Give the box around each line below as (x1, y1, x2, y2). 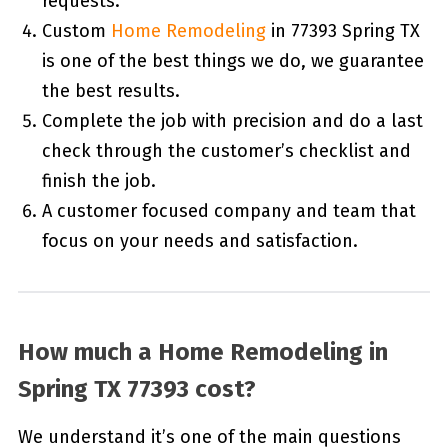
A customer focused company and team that (41, 200, 416, 223)
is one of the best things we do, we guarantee (41, 50, 424, 73)
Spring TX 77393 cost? (17, 375, 256, 404)
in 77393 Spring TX (265, 20, 420, 43)
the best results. (41, 80, 180, 103)
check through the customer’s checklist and (41, 140, 411, 163)
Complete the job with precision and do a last (41, 110, 423, 133)
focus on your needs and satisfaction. (41, 230, 358, 253)
